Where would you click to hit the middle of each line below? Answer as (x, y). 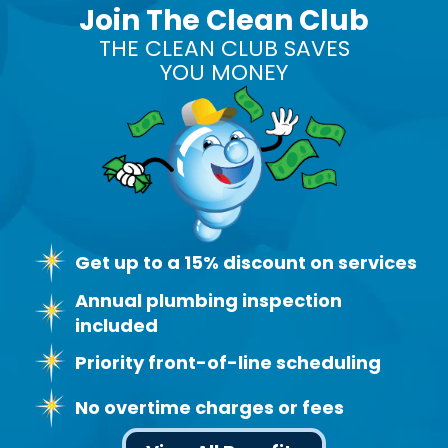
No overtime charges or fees (209, 408)
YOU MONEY (224, 73)
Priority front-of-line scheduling (228, 363)
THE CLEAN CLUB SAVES (224, 49)
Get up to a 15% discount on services (246, 263)
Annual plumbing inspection (208, 300)
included (116, 325)
